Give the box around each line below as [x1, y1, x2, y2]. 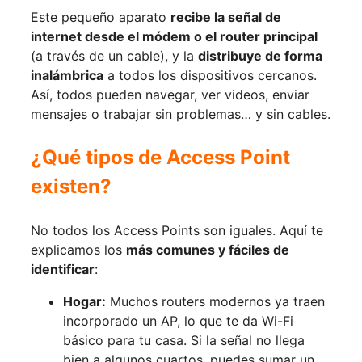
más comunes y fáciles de [126, 242, 289, 259]
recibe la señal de [170, 9, 281, 26]
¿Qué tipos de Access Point [31, 145, 290, 170]
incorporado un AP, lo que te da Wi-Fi [63, 313, 293, 330]
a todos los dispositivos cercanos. [103, 67, 317, 84]
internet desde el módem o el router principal [31, 28, 318, 45]
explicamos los [31, 242, 126, 259]
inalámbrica [31, 67, 103, 84]
